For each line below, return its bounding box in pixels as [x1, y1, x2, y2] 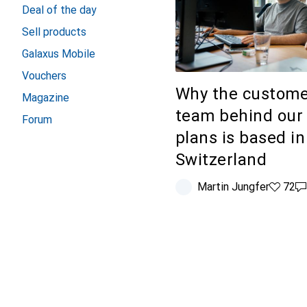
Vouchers [22, 69, 66, 82]
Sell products [22, 25, 86, 38]
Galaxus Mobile [22, 47, 95, 60]
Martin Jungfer [197, 180, 269, 193]
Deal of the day [22, 3, 97, 16]
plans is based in [175, 127, 306, 147]
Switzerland [175, 149, 267, 169]
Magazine [22, 91, 69, 104]
